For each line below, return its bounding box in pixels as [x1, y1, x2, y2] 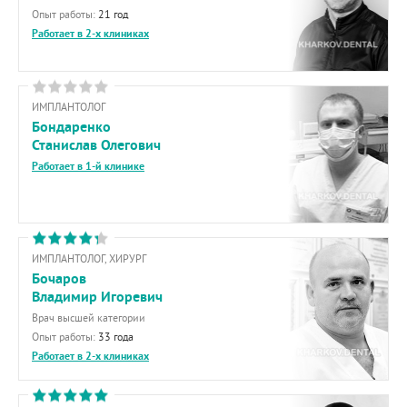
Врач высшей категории [32, 311, 145, 324]
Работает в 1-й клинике [32, 159, 144, 174]
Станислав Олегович [32, 135, 161, 154]
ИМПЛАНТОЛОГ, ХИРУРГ [32, 252, 146, 265]
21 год [98, 7, 128, 21]
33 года [98, 330, 134, 343]
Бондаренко [32, 117, 111, 136]
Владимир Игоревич [32, 287, 163, 306]
